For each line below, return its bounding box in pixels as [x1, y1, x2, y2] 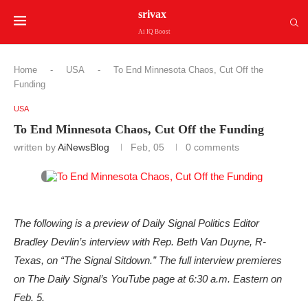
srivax [137, 8, 166, 20]
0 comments [186, 142, 239, 153]
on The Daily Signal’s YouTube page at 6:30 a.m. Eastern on [14, 273, 282, 285]
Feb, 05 [131, 142, 164, 153]
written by [14, 142, 58, 153]
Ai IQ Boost [137, 27, 170, 35]
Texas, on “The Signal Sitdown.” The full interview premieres [14, 254, 282, 266]
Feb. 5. [14, 291, 45, 303]
